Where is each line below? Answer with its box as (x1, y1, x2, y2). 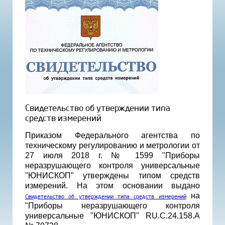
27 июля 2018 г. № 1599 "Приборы (25, 151, 200, 160)
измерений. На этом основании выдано (25, 181, 200, 190)
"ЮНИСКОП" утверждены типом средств (25, 171, 200, 180)
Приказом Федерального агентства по (25, 131, 200, 140)
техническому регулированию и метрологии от (25, 141, 200, 150)
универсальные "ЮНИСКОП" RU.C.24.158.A (25, 211, 200, 220)
